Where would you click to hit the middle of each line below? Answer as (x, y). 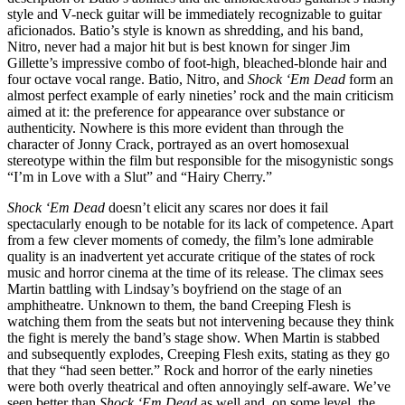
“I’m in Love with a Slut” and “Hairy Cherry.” (140, 176)
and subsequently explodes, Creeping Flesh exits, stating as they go (198, 353)
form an (369, 79)
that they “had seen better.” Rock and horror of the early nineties (190, 370)
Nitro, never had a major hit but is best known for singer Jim (179, 46)
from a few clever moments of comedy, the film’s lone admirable (190, 240)
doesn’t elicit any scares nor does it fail (217, 207)
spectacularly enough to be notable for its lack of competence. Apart (200, 223)
